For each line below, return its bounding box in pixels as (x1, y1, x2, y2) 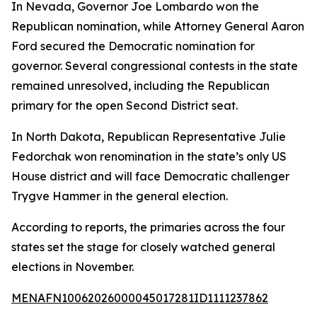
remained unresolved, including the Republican (11, 79, 270, 93)
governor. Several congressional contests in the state (11, 59, 298, 73)
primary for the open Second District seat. (11, 98, 238, 113)
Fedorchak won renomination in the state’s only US (11, 149, 287, 163)
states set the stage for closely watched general (11, 240, 275, 254)
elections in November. (11, 260, 134, 274)
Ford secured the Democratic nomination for (11, 39, 255, 53)
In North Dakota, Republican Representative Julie (11, 129, 286, 144)
